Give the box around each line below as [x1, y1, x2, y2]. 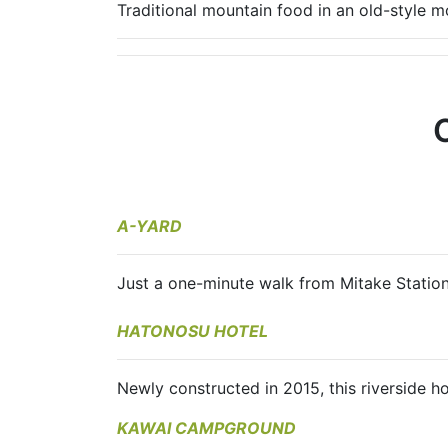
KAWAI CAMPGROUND [117, 418, 296, 439]
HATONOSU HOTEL [117, 321, 268, 342]
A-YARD [117, 216, 182, 237]
